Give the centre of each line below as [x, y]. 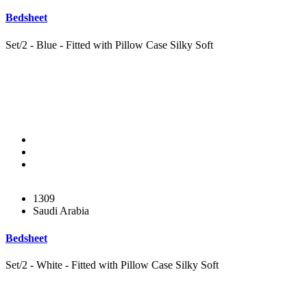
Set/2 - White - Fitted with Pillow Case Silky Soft [112, 265]
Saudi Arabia [61, 211]
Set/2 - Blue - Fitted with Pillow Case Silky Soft [109, 45]
